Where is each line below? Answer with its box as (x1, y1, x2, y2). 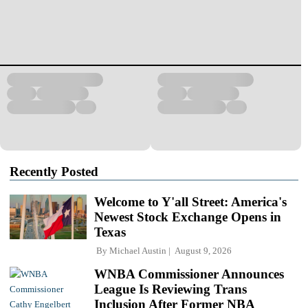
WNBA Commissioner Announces (94, 266, 284, 281)
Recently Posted (10, 164, 98, 179)
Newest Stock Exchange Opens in (94, 209, 281, 224)
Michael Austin (109, 245, 166, 256)
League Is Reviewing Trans (94, 281, 247, 296)
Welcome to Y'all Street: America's (94, 194, 287, 209)
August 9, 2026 (170, 245, 232, 256)
